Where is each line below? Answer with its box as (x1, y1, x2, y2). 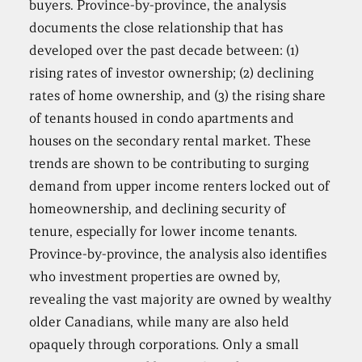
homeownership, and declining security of (29, 200, 287, 217)
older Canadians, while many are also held (29, 314, 290, 330)
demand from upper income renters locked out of (29, 178, 330, 195)
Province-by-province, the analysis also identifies (29, 246, 327, 263)
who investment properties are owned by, (29, 268, 281, 285)
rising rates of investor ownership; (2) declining (29, 65, 314, 82)
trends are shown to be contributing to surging (29, 155, 309, 172)
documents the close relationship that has (29, 19, 284, 36)
